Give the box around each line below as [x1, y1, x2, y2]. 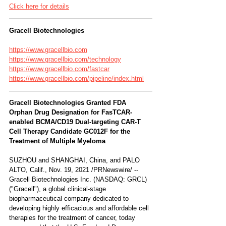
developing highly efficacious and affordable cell [9, 204, 151, 212]
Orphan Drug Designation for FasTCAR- [9, 108, 132, 116]
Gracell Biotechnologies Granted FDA [9, 98, 128, 106]
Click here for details [9, 2, 69, 10]
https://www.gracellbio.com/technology [9, 55, 121, 63]
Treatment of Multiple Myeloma [9, 137, 105, 145]
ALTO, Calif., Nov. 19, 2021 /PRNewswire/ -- [9, 165, 140, 174]
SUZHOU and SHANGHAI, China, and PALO [9, 156, 142, 164]
